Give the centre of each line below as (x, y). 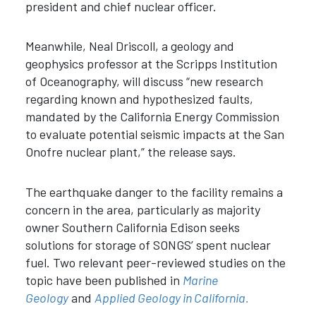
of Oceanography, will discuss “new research (144, 81)
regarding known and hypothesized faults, (139, 99)
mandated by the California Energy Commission (152, 117)
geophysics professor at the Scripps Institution (151, 64)
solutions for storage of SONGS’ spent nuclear (148, 244)
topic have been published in (104, 280)
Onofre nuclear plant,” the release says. (130, 152)
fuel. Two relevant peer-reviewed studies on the (155, 262)
